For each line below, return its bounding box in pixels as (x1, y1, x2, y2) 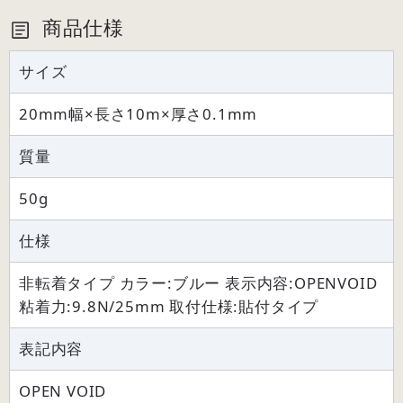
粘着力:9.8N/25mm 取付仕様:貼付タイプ (19, 296, 319, 318)
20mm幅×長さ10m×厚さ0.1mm (19, 103, 258, 125)
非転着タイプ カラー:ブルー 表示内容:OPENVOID (19, 273, 378, 294)
